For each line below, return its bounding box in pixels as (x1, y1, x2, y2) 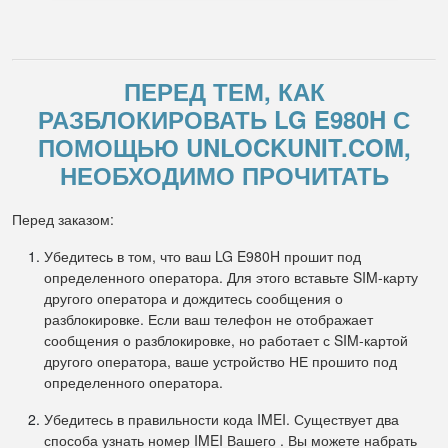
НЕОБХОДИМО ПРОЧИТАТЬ (59, 158, 389, 192)
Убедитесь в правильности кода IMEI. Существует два (44, 409, 399, 429)
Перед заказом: (12, 209, 114, 229)
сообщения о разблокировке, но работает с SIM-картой (44, 330, 408, 350)
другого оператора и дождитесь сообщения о (44, 288, 343, 308)
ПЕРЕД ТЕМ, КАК (123, 74, 325, 108)
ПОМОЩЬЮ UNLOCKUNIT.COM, (37, 130, 411, 164)
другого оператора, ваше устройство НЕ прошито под (44, 351, 397, 371)
